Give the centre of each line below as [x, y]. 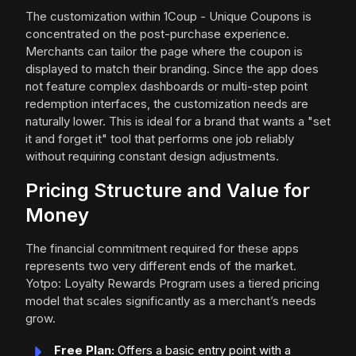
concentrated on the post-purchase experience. [157, 34]
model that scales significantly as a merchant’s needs [171, 301]
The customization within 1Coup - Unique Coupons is [168, 17]
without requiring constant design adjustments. [152, 157]
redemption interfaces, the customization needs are [167, 104]
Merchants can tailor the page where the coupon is [164, 52]
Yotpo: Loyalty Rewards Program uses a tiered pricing [172, 284]
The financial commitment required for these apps [162, 249]
